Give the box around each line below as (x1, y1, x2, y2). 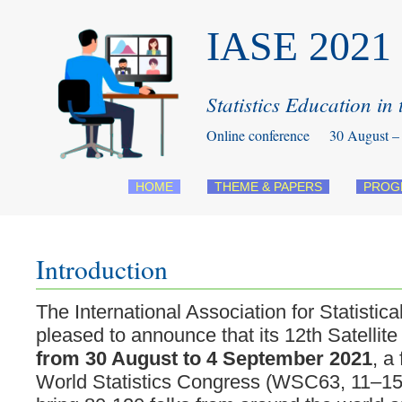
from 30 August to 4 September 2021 (36, 347, 372, 370)
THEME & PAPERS (207, 179, 329, 194)
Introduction (36, 251, 168, 286)
